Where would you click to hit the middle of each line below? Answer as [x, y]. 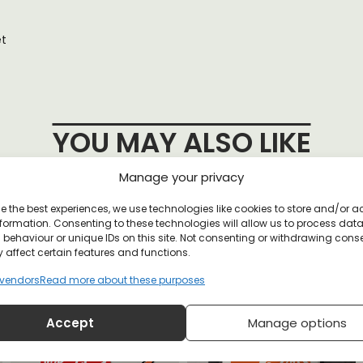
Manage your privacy [181, 177]
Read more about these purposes [122, 280]
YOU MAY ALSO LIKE [181, 143]
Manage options [297, 322]
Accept [70, 322]
